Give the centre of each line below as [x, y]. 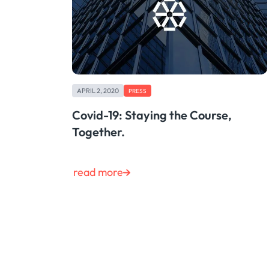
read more [98, 172]
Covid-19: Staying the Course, [152, 115]
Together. [98, 132]
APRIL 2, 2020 [98, 90]
